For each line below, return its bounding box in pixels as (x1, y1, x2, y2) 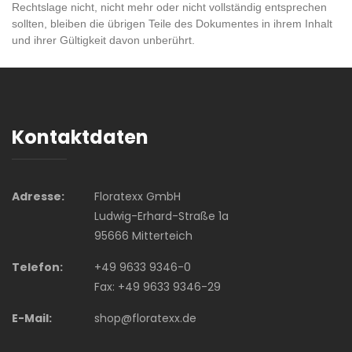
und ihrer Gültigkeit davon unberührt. (12, 34, 195, 46)
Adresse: (12, 189, 64, 204)
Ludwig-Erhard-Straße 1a (93, 208, 229, 224)
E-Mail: (12, 310, 52, 326)
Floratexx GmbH (93, 189, 181, 204)
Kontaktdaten (12, 124, 148, 150)
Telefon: (12, 259, 63, 275)
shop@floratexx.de (93, 310, 196, 326)
